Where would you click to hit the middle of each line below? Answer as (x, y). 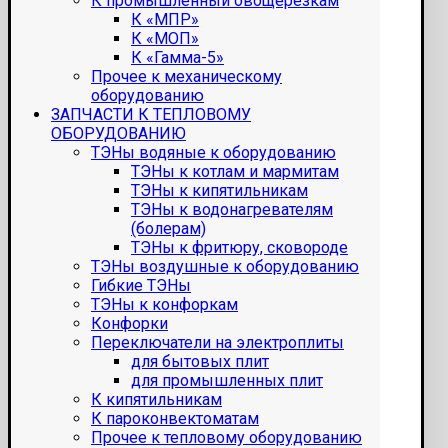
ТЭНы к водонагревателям (232, 210)
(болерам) (168, 229)
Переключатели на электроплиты (217, 343)
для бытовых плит (200, 362)
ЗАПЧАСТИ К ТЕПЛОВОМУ (151, 115)
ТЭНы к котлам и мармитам (235, 172)
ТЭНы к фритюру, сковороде (239, 248)
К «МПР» (165, 20)
